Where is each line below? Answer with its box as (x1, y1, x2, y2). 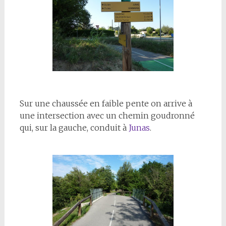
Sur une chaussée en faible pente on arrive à (19, 98, 192, 108)
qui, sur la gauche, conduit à (19, 123, 129, 133)
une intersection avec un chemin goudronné (19, 110, 195, 121)
